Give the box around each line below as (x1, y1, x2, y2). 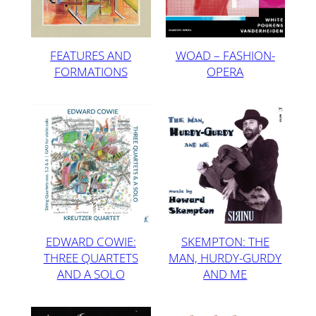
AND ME (203, 265, 248, 282)
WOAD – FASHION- (175, 47, 275, 63)
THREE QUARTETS (43, 250, 138, 267)
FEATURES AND (50, 47, 132, 63)
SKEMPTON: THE (181, 233, 269, 250)
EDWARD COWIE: (45, 233, 136, 250)
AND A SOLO (56, 266, 125, 283)
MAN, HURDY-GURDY (169, 249, 282, 266)
